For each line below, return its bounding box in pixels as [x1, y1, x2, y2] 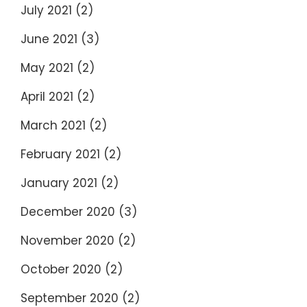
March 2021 [21, 116, 86, 134]
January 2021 [21, 174, 97, 191]
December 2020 [21, 203, 115, 220]
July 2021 [21, 1, 72, 19]
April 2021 [21, 88, 73, 105]
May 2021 [21, 59, 73, 76]
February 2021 [21, 145, 100, 162]
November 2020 [21, 232, 114, 249]
